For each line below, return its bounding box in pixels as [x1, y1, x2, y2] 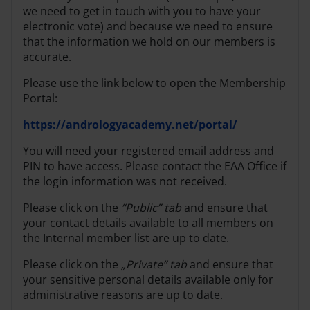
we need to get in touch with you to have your [23, 3, 264, 19]
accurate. [23, 48, 71, 64]
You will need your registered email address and [23, 143, 274, 158]
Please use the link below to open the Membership [23, 75, 286, 91]
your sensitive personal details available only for [23, 271, 273, 287]
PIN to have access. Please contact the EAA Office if [23, 158, 286, 174]
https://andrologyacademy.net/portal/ [23, 116, 237, 132]
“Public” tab [121, 199, 181, 215]
